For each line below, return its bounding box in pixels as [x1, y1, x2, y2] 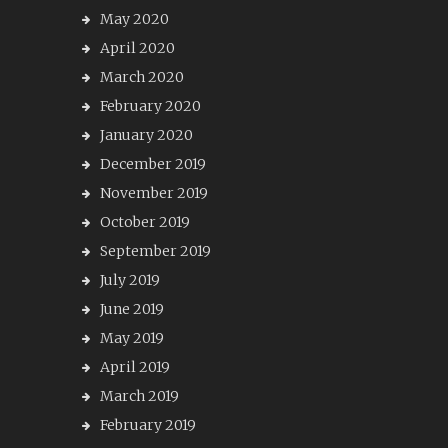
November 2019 [100, 184, 208, 202]
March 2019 [100, 387, 179, 405]
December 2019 [100, 155, 206, 173]
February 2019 [100, 416, 196, 434]
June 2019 [100, 300, 164, 318]
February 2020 [100, 97, 201, 115]
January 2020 [100, 126, 193, 144]
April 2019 [100, 358, 170, 376]
